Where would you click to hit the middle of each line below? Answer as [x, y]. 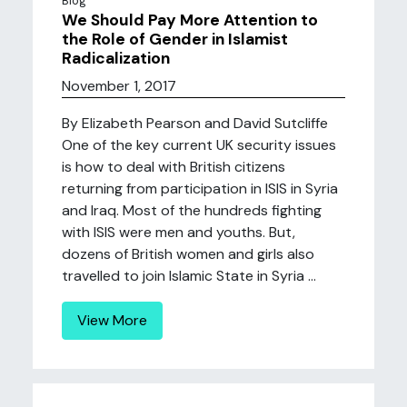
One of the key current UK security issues [199, 145]
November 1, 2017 [119, 86]
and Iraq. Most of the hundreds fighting [192, 210]
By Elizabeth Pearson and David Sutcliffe [195, 123]
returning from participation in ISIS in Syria [200, 189]
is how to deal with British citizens [174, 167]
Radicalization [116, 58]
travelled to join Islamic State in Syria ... [189, 276]
